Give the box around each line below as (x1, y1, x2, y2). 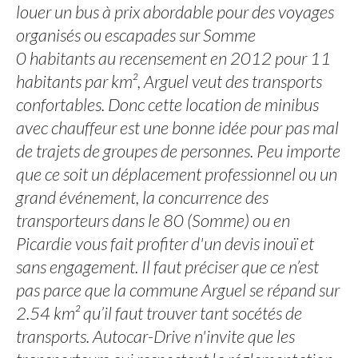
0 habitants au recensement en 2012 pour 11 (16, 47, 331, 69)
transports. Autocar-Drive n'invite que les (16, 325, 295, 347)
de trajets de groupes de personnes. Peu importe (16, 140, 340, 161)
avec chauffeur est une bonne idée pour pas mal (16, 117, 339, 138)
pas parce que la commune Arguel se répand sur (16, 279, 340, 300)
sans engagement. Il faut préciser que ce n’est (16, 256, 319, 277)
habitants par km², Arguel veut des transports (16, 70, 322, 92)
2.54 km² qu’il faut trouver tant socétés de (16, 302, 302, 324)
